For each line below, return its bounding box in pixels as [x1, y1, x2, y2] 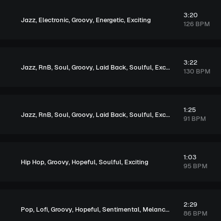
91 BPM [183, 114, 206, 123]
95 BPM [183, 162, 208, 170]
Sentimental [102, 205, 140, 214]
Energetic [96, 15, 124, 24]
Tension [182, 63, 205, 72]
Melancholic [143, 205, 165, 214]
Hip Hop [21, 157, 44, 166]
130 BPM [183, 67, 211, 75]
